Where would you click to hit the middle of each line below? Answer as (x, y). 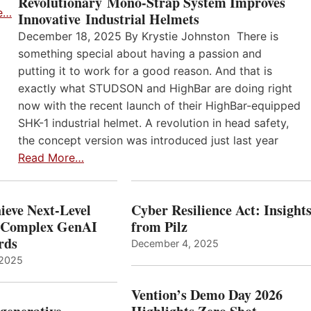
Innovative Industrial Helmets (109, 19)
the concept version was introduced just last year (148, 140)
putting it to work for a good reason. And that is (145, 70)
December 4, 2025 (175, 243)
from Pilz (159, 226)
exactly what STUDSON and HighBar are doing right (155, 88)
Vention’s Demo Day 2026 (207, 294)
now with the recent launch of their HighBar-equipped (159, 105)
